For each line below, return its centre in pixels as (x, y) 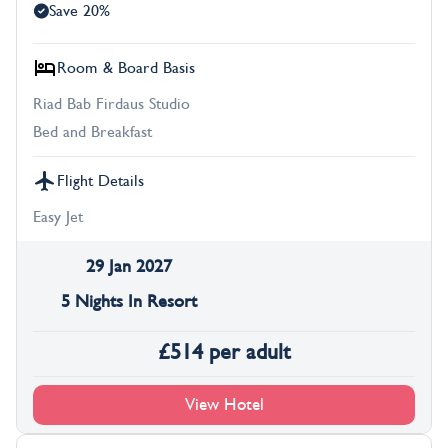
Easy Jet (58, 217)
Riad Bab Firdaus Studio (111, 104)
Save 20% (79, 11)
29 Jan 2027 (128, 267)
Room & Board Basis (126, 68)
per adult (249, 352)
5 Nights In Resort (128, 302)
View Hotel (224, 404)
